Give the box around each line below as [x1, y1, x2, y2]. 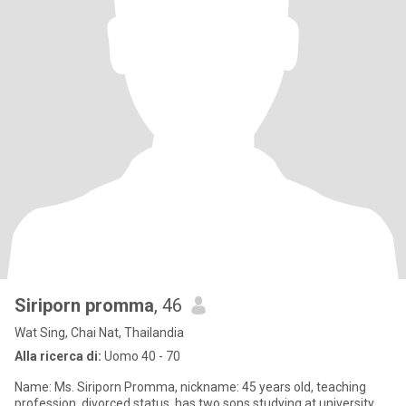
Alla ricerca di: [14, 349, 101, 363]
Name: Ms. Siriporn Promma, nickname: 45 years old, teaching [14, 380, 366, 394]
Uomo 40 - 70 [101, 349, 180, 363]
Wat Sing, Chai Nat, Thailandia [14, 325, 184, 340]
